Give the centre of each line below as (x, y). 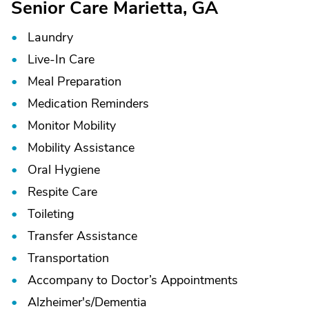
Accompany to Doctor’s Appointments (133, 280)
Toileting (51, 214)
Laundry (50, 37)
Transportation (68, 258)
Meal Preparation (74, 81)
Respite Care (62, 192)
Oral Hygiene (64, 170)
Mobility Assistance (81, 148)
